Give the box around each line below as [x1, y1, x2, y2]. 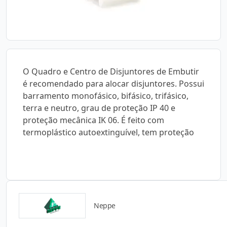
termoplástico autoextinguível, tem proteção [23, 127, 194, 138]
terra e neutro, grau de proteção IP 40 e [23, 102, 175, 113]
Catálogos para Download [58, 206, 169, 218]
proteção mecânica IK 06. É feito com [23, 115, 164, 126]
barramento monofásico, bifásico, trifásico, [23, 90, 188, 101]
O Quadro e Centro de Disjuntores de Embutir [23, 66, 199, 77]
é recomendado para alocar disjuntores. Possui [23, 78, 204, 89]
